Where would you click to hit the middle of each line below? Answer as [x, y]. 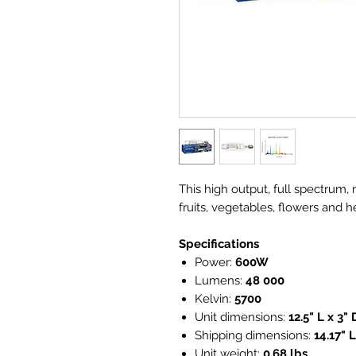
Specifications [219, 244]
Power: [215, 262]
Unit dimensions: [242, 317]
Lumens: [220, 281]
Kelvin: [215, 299]
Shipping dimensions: [254, 335]
